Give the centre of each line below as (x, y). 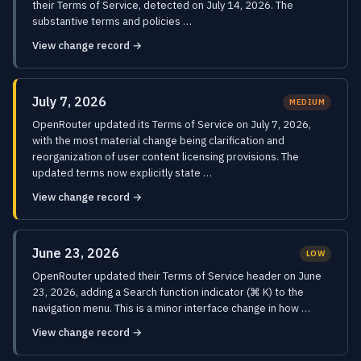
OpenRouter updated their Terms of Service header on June (177, 276)
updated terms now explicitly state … (122, 173)
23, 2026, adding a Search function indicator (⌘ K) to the (168, 292)
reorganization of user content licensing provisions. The (166, 157)
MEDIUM (307, 102)
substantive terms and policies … (112, 21)
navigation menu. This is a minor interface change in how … (171, 308)
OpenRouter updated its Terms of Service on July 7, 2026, (172, 124)
